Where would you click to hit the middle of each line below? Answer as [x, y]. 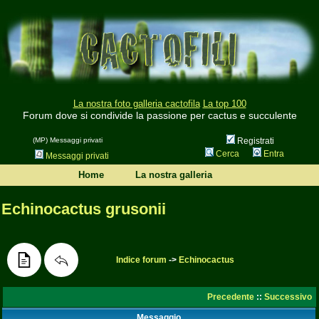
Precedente [231, 297]
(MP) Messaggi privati [67, 140]
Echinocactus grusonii [84, 209]
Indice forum [141, 260]
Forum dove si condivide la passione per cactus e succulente [159, 116]
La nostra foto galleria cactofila [136, 104]
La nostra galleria [174, 175]
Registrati [254, 141]
